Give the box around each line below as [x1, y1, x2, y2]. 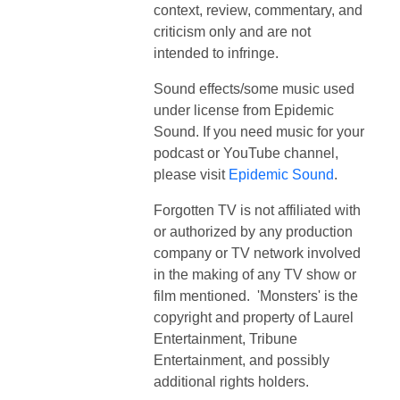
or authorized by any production [154, 223, 353, 239]
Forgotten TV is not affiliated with [154, 202, 361, 218]
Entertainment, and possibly [154, 352, 329, 368]
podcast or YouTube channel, [154, 145, 338, 161]
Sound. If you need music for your [154, 123, 364, 139]
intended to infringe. [154, 45, 279, 61]
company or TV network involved [154, 245, 361, 261]
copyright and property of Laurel [154, 309, 354, 325]
